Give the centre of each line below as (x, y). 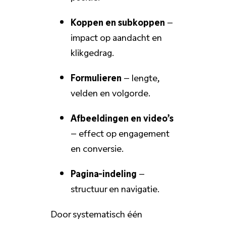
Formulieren (96, 77)
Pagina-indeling (103, 173)
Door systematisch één (96, 213)
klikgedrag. (92, 52)
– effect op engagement (120, 132)
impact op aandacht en (116, 37)
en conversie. (97, 148)
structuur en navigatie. (115, 188)
